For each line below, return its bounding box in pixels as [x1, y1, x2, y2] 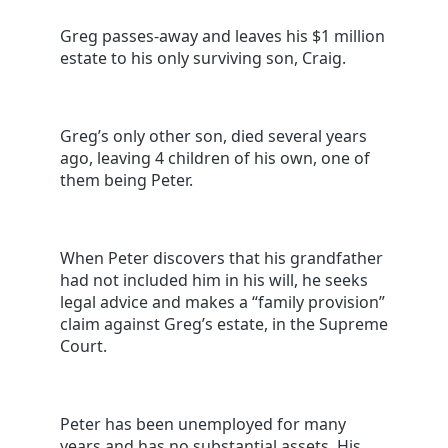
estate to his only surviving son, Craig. [60, 47, 346, 70]
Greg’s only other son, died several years [60, 125, 367, 148]
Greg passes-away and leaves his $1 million [60, 25, 385, 48]
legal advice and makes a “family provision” [60, 291, 385, 314]
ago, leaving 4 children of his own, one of [60, 147, 370, 170]
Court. [60, 335, 107, 358]
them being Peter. [60, 169, 193, 192]
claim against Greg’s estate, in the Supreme [60, 313, 388, 336]
